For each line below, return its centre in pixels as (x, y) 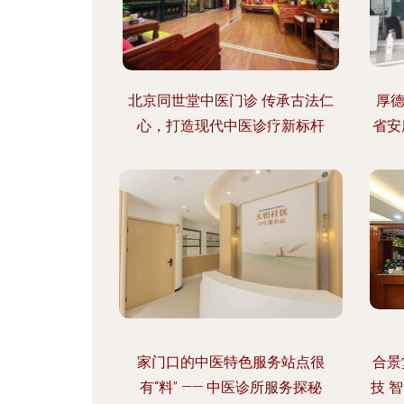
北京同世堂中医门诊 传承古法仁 (230, 101)
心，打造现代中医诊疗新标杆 (230, 126)
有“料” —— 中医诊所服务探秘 (230, 387)
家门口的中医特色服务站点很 (230, 362)
